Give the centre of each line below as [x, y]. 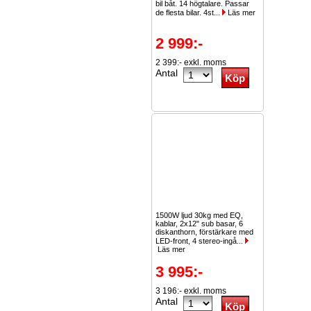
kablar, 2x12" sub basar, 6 [199, 224]
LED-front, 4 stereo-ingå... [200, 241]
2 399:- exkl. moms [191, 62]
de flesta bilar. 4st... [189, 12]
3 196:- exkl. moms [191, 291]
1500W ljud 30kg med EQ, [199, 215]
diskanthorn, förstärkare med [204, 232]
